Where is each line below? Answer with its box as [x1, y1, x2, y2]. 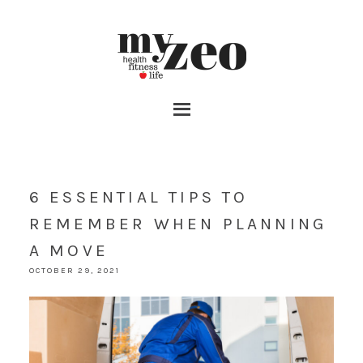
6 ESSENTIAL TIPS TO [28, 187, 249, 207]
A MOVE [28, 241, 109, 260]
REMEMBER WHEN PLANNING [28, 214, 327, 233]
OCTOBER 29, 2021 [28, 266, 120, 275]
